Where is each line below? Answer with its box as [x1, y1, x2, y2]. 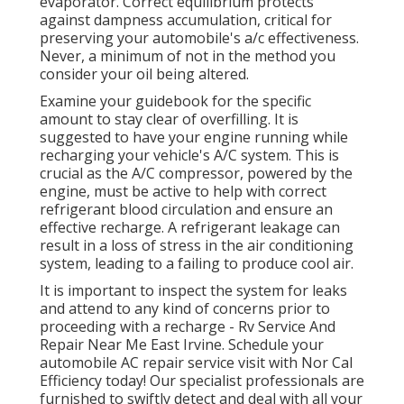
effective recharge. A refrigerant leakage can [40, 217, 340, 238]
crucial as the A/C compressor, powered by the [40, 163, 353, 184]
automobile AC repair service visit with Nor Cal [40, 353, 353, 373]
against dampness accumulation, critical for [40, 10, 332, 31]
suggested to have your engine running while [40, 127, 348, 148]
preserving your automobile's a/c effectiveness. [40, 28, 359, 49]
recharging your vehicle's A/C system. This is [40, 145, 339, 166]
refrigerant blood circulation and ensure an [40, 199, 333, 220]
